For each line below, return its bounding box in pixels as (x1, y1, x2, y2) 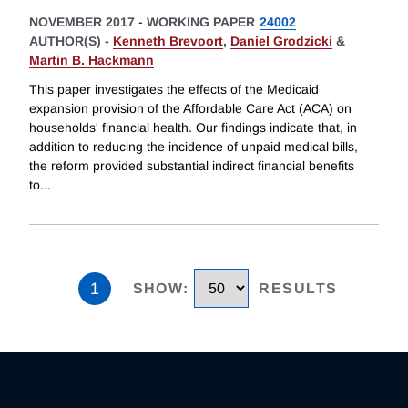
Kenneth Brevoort (113, 34, 223, 49)
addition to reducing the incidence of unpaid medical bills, (29, 139, 358, 155)
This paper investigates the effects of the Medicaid (29, 82, 319, 97)
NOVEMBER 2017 (29, 15, 135, 30)
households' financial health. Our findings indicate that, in (29, 120, 357, 136)
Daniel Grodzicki (230, 34, 332, 49)
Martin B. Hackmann (29, 53, 154, 68)
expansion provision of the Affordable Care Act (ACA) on (29, 101, 352, 117)
